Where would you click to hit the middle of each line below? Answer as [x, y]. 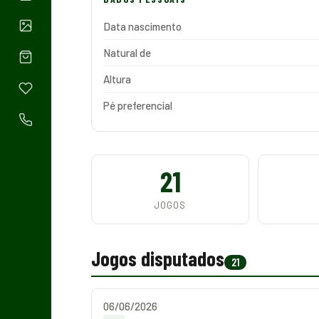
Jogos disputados [158, 258]
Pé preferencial [138, 105]
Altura [117, 79]
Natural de [127, 53]
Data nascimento [142, 26]
